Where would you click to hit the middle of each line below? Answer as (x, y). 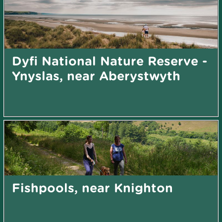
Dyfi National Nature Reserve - (110, 60)
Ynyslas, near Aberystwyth (96, 75)
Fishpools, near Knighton (92, 187)
